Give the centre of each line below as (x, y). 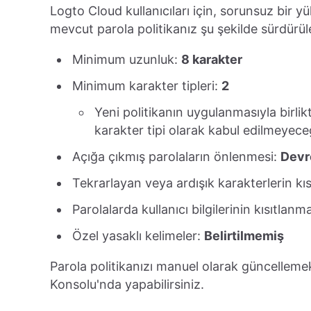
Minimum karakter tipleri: (147, 86)
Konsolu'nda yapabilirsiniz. (127, 285)
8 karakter (212, 60)
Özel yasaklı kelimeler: (138, 236)
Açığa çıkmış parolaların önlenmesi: (176, 157)
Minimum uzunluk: (127, 60)
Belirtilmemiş (244, 236)
